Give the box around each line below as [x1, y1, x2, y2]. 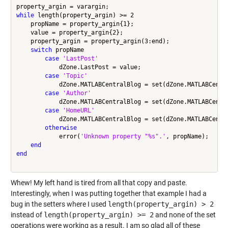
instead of [10, 211, 44, 219]
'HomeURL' [62, 106, 95, 114]
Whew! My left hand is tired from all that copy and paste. [10, 179, 187, 187]
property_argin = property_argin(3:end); [16, 37, 169, 45]
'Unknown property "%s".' [80, 132, 166, 140]
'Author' [62, 89, 91, 97]
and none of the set [153, 211, 216, 219]
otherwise [44, 124, 77, 131]
